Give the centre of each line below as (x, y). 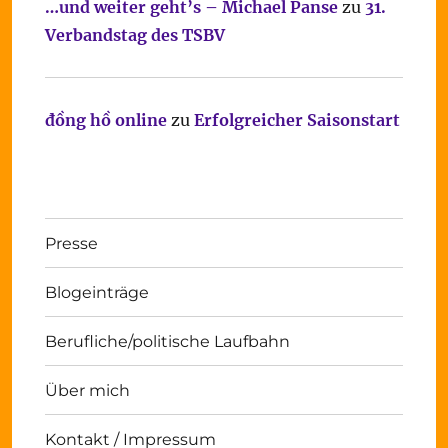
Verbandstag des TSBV (134, 35)
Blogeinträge (96, 292)
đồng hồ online (105, 120)
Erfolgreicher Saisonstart (296, 120)
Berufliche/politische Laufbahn (167, 341)
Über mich (87, 390)
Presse (71, 243)
